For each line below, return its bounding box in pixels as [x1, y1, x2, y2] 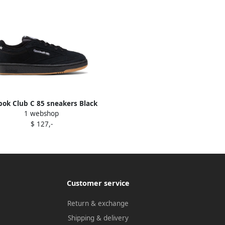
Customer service [66, 178, 130, 188]
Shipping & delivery [67, 213, 129, 223]
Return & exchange [67, 199, 129, 208]
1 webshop [24, 109, 59, 119]
